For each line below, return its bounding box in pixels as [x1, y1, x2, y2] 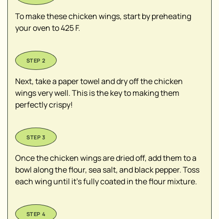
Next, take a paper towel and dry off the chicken [15, 75, 183, 87]
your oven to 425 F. [15, 22, 80, 33]
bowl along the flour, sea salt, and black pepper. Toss [15, 164, 199, 175]
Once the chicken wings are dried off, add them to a [15, 152, 197, 163]
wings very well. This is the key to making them [15, 87, 179, 98]
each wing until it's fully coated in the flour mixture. [15, 175, 197, 187]
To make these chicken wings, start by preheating [15, 10, 191, 22]
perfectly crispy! [15, 99, 73, 110]
